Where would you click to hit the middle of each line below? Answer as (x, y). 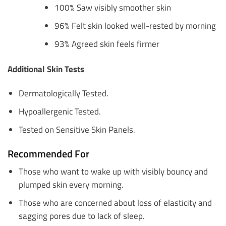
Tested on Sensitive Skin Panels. (77, 130)
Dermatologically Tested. (63, 93)
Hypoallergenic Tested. (60, 111)
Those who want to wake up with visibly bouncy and (113, 171)
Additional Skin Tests (46, 69)
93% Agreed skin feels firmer (107, 43)
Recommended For (48, 153)
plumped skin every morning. (71, 184)
